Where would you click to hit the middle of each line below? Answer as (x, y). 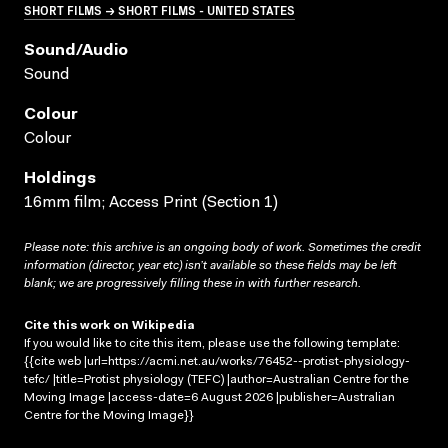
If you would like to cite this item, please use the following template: (212, 343)
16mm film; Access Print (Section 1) (151, 202)
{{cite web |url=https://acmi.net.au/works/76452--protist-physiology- (217, 361)
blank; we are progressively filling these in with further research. (192, 283)
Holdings (60, 178)
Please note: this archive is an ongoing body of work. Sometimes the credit (222, 247)
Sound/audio (76, 50)
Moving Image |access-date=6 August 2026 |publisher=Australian (209, 397)
